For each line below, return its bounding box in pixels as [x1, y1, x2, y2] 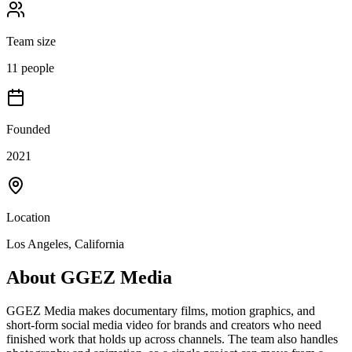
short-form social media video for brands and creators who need [6, 317, 321, 332]
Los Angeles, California [6, 236, 124, 251]
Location [6, 210, 50, 224]
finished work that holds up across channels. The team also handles [6, 332, 338, 346]
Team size [6, 34, 56, 48]
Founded [6, 122, 50, 136]
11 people [6, 60, 54, 75]
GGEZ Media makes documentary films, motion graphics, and [6, 303, 315, 317]
